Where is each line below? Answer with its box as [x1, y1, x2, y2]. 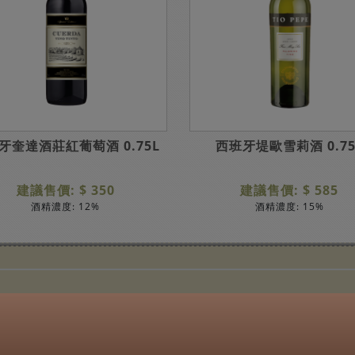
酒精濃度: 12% [31, 199, 101, 213]
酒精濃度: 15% [254, 199, 324, 213]
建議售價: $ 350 [16, 181, 115, 199]
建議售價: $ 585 [240, 181, 339, 199]
